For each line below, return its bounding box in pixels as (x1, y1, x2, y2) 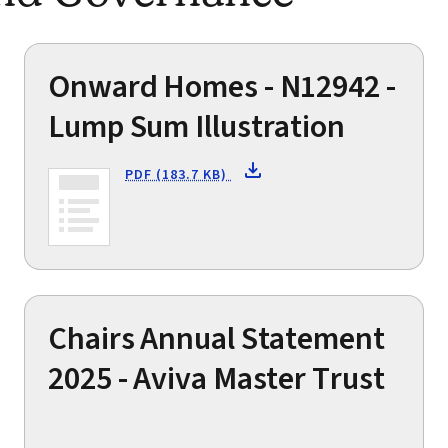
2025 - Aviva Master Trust (48, 355, 385, 402)
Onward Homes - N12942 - (48, 64, 396, 110)
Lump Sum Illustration (48, 104, 345, 150)
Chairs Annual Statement (48, 315, 385, 362)
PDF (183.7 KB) (125, 164, 232, 185)
